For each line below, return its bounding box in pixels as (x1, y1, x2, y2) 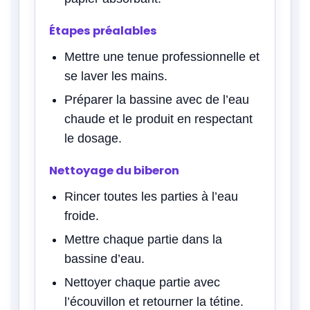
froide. (64, 208, 99, 223)
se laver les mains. (64, 69, 167, 83)
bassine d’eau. (64, 251, 145, 266)
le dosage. (64, 131, 122, 145)
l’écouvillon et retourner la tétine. (64, 294, 244, 309)
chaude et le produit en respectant (64, 111, 253, 126)
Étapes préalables (49, 22, 157, 39)
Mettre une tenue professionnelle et (64, 49, 259, 64)
